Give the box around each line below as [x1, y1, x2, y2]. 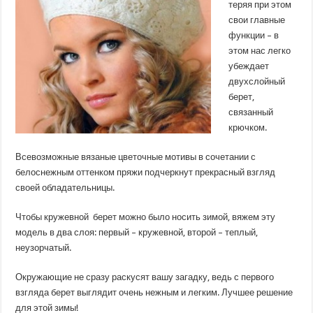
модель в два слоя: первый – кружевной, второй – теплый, [15, 227, 259, 238]
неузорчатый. [15, 242, 72, 254]
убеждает [228, 61, 270, 72]
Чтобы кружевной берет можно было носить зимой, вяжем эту [15, 212, 276, 223]
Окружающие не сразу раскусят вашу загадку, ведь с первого [15, 272, 275, 283]
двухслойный [228, 76, 286, 87]
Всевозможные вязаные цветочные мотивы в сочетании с [15, 152, 256, 163]
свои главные [228, 15, 286, 26]
